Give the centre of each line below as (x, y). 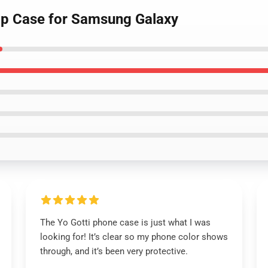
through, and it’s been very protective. (114, 251)
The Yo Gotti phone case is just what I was (125, 223)
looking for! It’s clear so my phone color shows (134, 237)
